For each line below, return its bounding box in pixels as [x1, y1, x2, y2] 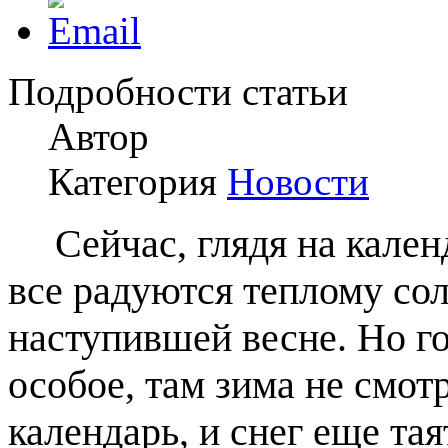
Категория [48, 159, 227, 203]
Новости [227, 159, 369, 203]
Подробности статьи [8, 69, 348, 113]
